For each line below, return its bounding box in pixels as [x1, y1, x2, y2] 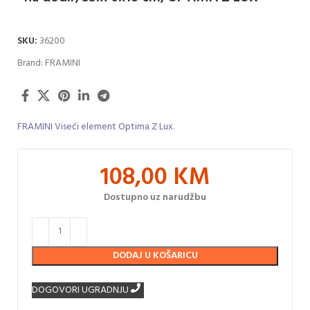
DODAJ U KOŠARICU [112, 247, 198, 264]
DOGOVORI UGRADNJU [32, 282, 131, 298]
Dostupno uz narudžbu [104, 189, 206, 206]
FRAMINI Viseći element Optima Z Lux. [17, 118, 174, 135]
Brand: [17, 55, 45, 71]
